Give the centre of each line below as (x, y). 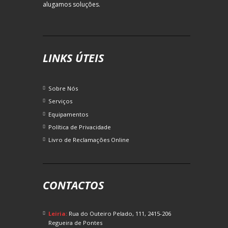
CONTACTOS (73, 185)
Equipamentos (68, 114)
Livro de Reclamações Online (89, 139)
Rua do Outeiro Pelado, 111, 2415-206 (120, 214)
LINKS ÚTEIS (73, 58)
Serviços (61, 101)
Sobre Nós (63, 89)
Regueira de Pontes (76, 223)
